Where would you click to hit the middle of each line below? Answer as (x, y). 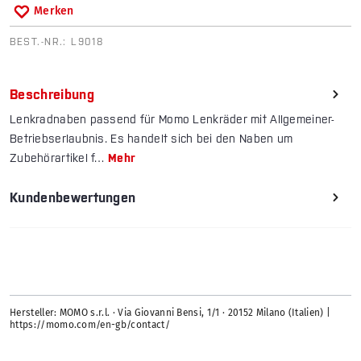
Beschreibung (52, 95)
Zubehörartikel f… (59, 158)
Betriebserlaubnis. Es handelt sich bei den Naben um (151, 139)
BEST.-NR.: (41, 42)
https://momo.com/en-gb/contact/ (90, 325)
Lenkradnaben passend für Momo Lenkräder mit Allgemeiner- (172, 120)
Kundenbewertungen (73, 198)
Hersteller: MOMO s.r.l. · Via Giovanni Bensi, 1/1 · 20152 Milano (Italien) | (170, 313)
